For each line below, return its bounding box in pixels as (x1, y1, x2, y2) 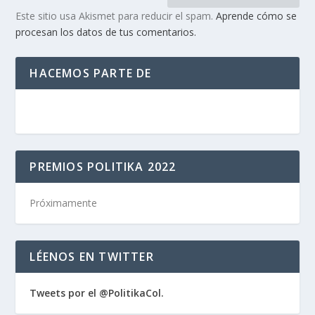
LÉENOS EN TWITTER (30, 248, 154, 264)
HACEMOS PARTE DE (30, 65, 152, 81)
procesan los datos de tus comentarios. (15, 25, 197, 39)
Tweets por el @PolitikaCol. (30, 285, 165, 300)
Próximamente (30, 195, 98, 210)
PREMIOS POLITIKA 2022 (30, 158, 176, 174)
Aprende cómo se (216, 8, 297, 22)
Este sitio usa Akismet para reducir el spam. (15, 8, 217, 22)
